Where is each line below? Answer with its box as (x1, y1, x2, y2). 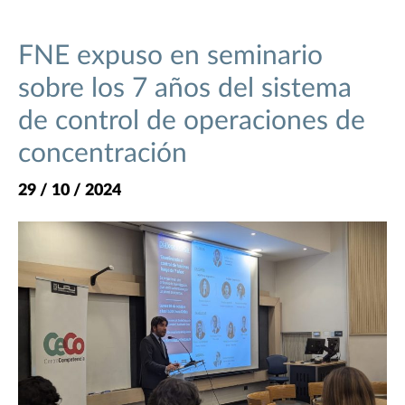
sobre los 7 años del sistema (18, 75, 352, 103)
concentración (18, 140, 187, 168)
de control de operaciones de (18, 108, 365, 136)
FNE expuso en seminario (18, 42, 323, 71)
